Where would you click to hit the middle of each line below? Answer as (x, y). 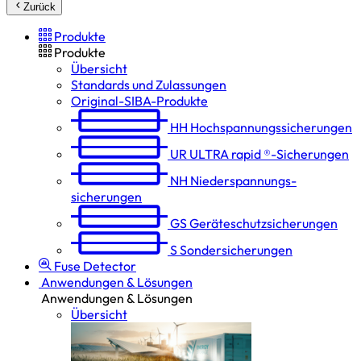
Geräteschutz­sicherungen (263, 223)
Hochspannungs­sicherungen (271, 127)
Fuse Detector (95, 266)
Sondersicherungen (236, 250)
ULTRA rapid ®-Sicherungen (269, 154)
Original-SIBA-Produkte (139, 101)
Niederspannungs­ (243, 180)
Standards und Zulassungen (149, 85)
